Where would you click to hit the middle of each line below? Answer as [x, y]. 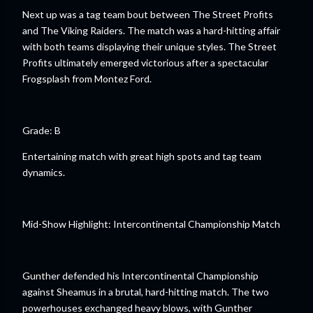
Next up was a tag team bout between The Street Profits [148, 14]
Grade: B [42, 130]
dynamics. [44, 172]
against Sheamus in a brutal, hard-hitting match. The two [146, 292]
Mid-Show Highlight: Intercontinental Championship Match [151, 224]
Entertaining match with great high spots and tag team [142, 156]
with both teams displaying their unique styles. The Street [150, 46]
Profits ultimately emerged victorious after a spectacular [145, 63]
